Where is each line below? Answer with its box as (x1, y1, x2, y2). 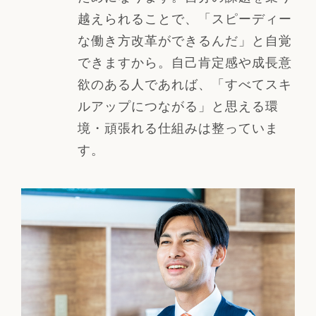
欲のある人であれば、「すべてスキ (77, 74, 292, 93)
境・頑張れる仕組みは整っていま (77, 118, 279, 137)
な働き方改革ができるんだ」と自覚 (77, 30, 292, 49)
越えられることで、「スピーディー (77, 8, 292, 28)
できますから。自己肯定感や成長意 (77, 52, 292, 71)
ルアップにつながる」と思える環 (77, 96, 279, 115)
